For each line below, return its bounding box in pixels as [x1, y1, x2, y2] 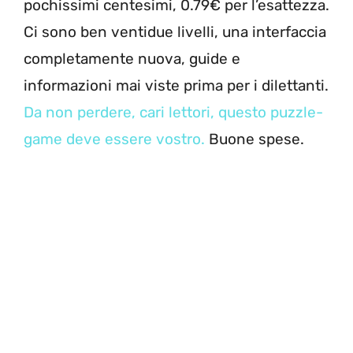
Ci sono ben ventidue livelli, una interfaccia [24, 22, 326, 41]
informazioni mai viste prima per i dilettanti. [24, 76, 329, 95]
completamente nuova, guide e [24, 49, 240, 68]
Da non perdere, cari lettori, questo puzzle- [24, 102, 323, 121]
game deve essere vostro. [24, 129, 205, 148]
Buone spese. [205, 129, 312, 148]
